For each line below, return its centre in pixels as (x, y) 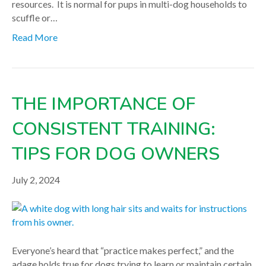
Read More (35, 37)
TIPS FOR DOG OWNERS (116, 154)
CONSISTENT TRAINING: (114, 129)
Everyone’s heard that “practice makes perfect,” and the (123, 250)
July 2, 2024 (36, 179)
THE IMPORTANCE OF (104, 104)
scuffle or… (35, 17)
